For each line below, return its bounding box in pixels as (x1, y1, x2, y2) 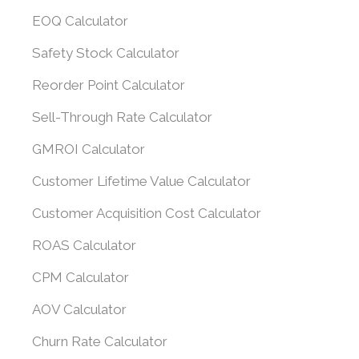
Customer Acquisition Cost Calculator (32, 205, 261, 221)
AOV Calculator (32, 301, 127, 317)
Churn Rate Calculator (32, 333, 167, 349)
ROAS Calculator (32, 237, 136, 253)
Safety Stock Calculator (32, 45, 179, 61)
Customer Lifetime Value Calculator (32, 173, 251, 189)
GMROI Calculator (32, 141, 145, 157)
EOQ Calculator (32, 13, 128, 29)
